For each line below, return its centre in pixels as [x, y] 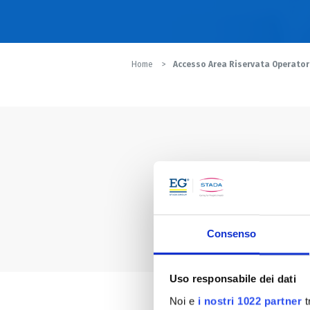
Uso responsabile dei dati [232, 279]
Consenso [231, 234]
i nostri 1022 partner [249, 301]
